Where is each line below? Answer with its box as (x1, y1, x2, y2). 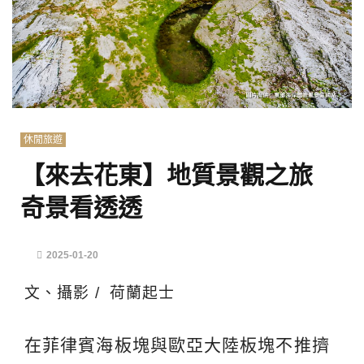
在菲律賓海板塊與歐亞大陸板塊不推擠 (24, 335, 330, 354)
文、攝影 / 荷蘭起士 (24, 284, 175, 301)
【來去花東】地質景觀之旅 (20, 161, 337, 188)
